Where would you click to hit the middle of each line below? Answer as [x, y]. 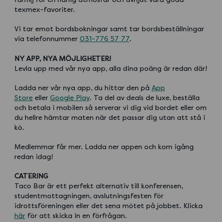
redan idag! [33, 157]
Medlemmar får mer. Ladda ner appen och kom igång [104, 147]
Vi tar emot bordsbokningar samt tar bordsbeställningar [109, 29]
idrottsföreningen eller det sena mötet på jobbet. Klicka [108, 206]
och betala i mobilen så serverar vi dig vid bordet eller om [110, 108]
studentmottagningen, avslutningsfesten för [89, 196]
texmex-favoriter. [44, 10]
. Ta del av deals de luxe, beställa [144, 98]
